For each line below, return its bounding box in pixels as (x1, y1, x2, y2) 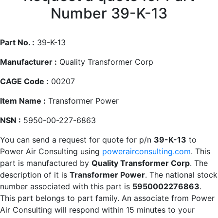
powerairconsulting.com (102, 146, 191, 156)
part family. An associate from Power (77, 193, 215, 203)
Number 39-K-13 (51, 4, 167, 22)
